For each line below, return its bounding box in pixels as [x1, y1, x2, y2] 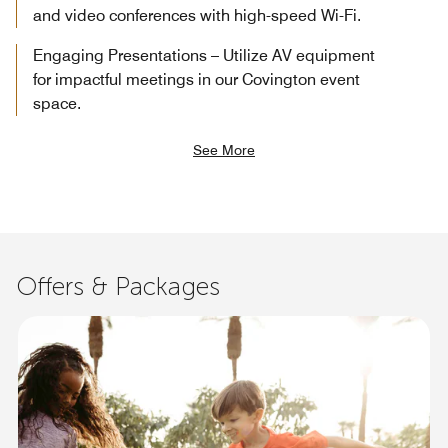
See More [193, 141, 255, 158]
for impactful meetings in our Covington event [33, 69, 360, 89]
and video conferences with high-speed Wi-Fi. [33, 5, 361, 25]
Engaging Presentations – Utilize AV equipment [33, 45, 375, 65]
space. [33, 93, 81, 113]
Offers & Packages [16, 270, 220, 302]
